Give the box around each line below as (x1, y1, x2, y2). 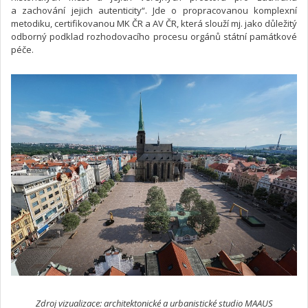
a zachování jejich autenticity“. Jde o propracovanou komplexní (11, 3, 297, 16)
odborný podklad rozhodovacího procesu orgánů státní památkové (11, 30, 297, 43)
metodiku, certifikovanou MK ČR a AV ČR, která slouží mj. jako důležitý (11, 16, 297, 30)
